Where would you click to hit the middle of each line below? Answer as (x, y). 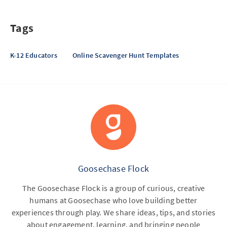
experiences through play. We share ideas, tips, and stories (113, 212)
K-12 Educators (34, 55)
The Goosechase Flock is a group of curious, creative (113, 188)
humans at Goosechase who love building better (113, 200)
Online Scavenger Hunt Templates (126, 55)
